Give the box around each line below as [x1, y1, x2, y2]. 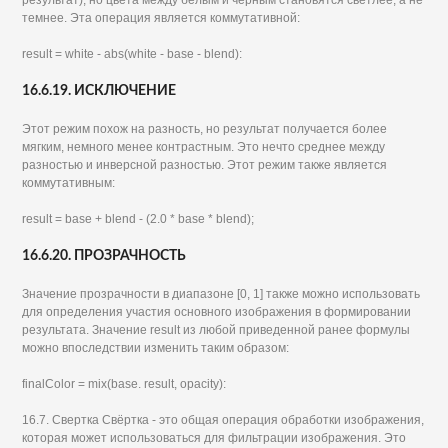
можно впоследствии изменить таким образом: [22, 341, 290, 355]
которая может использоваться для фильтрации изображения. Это [22, 431, 407, 445]
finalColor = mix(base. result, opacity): [22, 377, 227, 391]
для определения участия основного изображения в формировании [22, 305, 412, 319]
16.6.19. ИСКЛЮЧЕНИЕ [22, 84, 177, 98]
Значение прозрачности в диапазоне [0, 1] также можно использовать [22, 287, 421, 301]
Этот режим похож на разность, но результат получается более [22, 122, 388, 136]
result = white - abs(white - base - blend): [22, 47, 243, 61]
